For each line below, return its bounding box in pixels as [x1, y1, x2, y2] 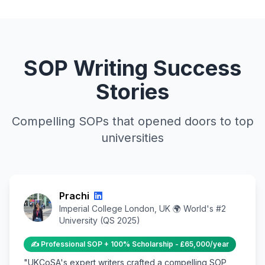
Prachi [59, 189, 89, 202]
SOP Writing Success [24, 54, 241, 81]
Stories [96, 78, 169, 105]
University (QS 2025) [59, 215, 140, 225]
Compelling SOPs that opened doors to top [11, 114, 254, 128]
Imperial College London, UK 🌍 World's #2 [59, 203, 226, 214]
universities [101, 130, 164, 145]
